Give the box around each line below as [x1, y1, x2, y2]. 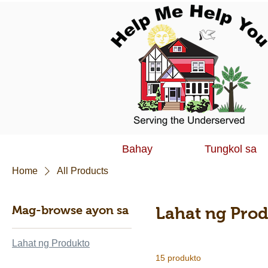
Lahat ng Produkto [12, 238, 90, 248]
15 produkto [156, 253, 201, 263]
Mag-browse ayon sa [12, 203, 129, 217]
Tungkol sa [205, 143, 257, 155]
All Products [57, 166, 108, 176]
